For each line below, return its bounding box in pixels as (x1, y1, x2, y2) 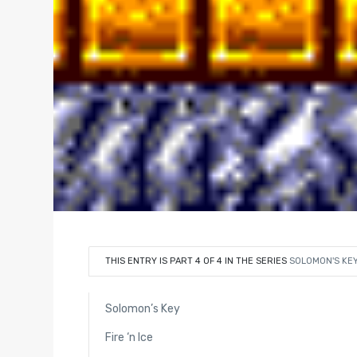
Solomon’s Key (104, 301, 180, 316)
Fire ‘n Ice (104, 331, 153, 345)
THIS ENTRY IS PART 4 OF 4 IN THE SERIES (104, 255, 289, 266)
